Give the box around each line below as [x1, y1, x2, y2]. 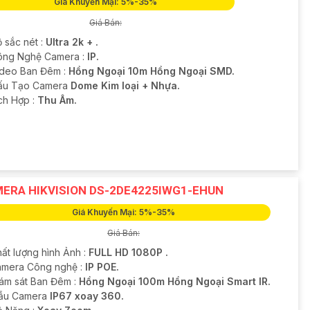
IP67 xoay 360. [49, 290, 124, 302]
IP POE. [84, 261, 119, 273]
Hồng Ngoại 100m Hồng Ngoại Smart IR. [78, 275, 271, 288]
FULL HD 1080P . [88, 246, 168, 259]
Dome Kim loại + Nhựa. [70, 79, 180, 91]
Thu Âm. [37, 93, 77, 106]
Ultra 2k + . [45, 35, 98, 48]
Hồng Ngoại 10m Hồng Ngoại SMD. [68, 64, 235, 77]
